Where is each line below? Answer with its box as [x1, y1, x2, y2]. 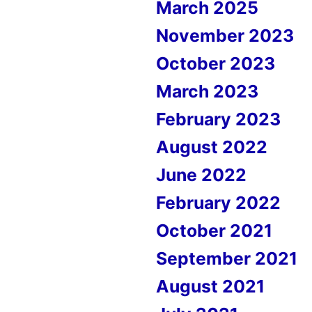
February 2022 [156, 192, 281, 213]
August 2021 [156, 276, 265, 297]
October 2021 [156, 220, 272, 241]
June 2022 [156, 164, 247, 185]
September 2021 [156, 248, 297, 269]
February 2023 [156, 109, 281, 130]
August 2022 [156, 136, 267, 157]
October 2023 [156, 53, 275, 74]
